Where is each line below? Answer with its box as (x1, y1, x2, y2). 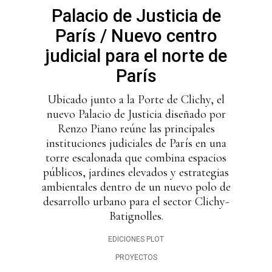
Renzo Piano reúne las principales (57, 121, 215, 137)
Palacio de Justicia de (51, 5, 221, 27)
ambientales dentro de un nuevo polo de (41, 180, 231, 195)
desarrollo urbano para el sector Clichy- (43, 194, 229, 209)
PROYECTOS (115, 253, 157, 262)
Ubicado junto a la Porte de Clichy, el (47, 92, 225, 107)
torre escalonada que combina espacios (46, 151, 226, 166)
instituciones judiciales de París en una (46, 136, 226, 151)
